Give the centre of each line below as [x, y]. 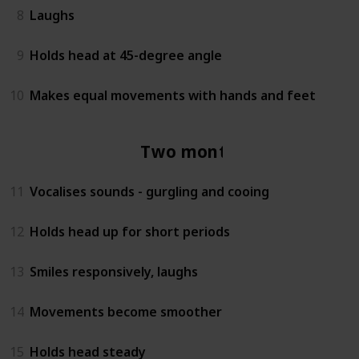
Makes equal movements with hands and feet [173, 95]
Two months [194, 151]
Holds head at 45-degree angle [126, 55]
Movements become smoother [126, 311]
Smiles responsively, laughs [114, 271]
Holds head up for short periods [130, 231]
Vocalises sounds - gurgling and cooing [149, 191]
